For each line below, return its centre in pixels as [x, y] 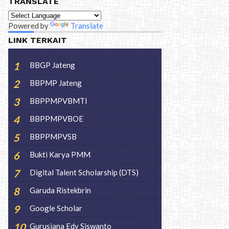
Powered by [29, 26]
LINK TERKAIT [38, 40]
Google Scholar [56, 208]
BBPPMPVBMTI [59, 101]
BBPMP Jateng [56, 83]
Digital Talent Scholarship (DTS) [84, 172]
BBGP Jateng [52, 65]
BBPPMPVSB [53, 136]
